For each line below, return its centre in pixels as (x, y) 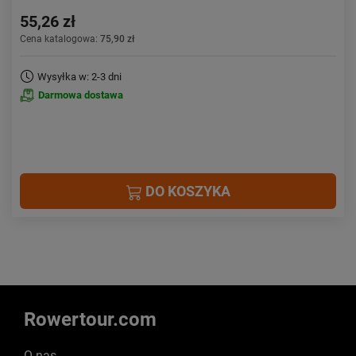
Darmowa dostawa (81, 95)
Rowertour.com (90, 319)
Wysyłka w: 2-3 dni (79, 77)
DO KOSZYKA (186, 191)
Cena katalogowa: (60, 39)
